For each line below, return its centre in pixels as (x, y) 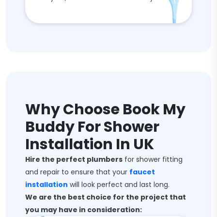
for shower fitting (153, 159)
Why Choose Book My (105, 109)
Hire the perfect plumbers (74, 159)
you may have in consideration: (84, 210)
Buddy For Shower (92, 127)
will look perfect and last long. (119, 185)
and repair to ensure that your (77, 172)
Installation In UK (90, 144)
